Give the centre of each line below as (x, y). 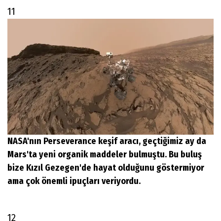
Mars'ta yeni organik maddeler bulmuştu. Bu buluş (105, 155)
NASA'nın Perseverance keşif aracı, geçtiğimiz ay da (107, 141)
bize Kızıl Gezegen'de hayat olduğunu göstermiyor (106, 168)
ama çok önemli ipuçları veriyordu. (74, 181)
